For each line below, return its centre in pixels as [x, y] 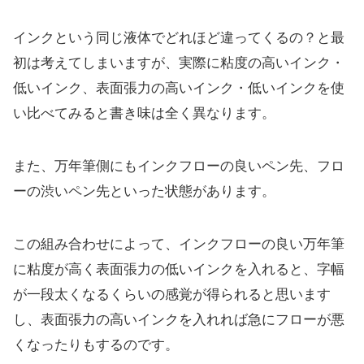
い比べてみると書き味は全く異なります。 [144, 113]
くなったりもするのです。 [96, 344]
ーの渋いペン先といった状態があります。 [144, 191]
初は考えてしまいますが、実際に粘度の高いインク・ [179, 63]
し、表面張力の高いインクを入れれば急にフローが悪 [179, 319]
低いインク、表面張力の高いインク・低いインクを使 [179, 88]
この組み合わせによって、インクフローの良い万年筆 [179, 244]
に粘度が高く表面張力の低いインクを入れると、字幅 [179, 269]
